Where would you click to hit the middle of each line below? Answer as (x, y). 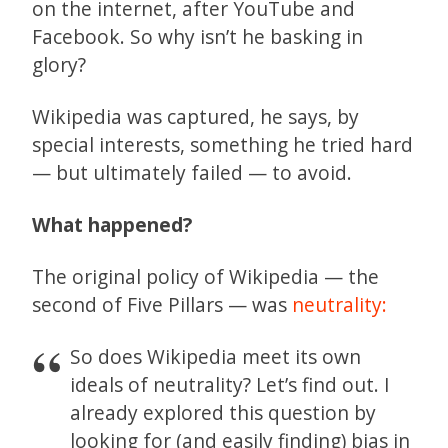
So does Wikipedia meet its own (216, 356)
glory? (59, 64)
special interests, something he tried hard (222, 144)
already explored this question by (223, 412)
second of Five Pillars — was (162, 304)
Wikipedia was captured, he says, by (195, 116)
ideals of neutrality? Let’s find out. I (230, 384)
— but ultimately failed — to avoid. (192, 172)
